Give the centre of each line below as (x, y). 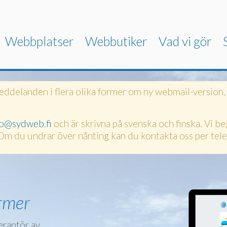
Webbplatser (39, 41)
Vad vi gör (185, 41)
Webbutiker (116, 41)
